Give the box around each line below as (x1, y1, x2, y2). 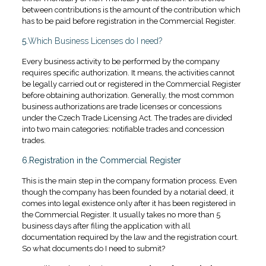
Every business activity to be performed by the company (21, 57, 220, 66)
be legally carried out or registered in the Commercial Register (21, 80, 241, 89)
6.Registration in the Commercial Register (21, 156, 181, 166)
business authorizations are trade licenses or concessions (21, 102, 221, 112)
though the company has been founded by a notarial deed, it (21, 188, 234, 197)
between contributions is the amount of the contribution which (21, 5, 240, 15)
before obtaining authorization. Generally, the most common (21, 91, 234, 100)
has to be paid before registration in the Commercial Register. (21, 17, 236, 26)
